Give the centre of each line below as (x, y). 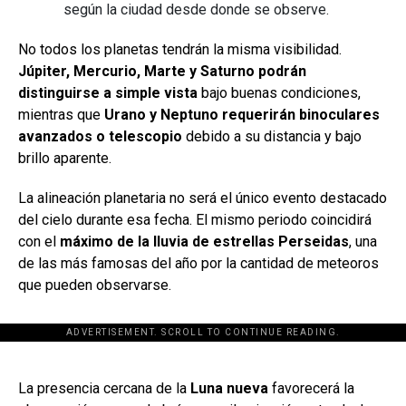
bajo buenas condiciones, (279, 93)
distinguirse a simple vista (108, 93)
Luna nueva (229, 389)
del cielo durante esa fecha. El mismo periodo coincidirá (195, 220)
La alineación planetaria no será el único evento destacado (203, 198)
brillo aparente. (65, 159)
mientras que (61, 115)
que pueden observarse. (95, 285)
